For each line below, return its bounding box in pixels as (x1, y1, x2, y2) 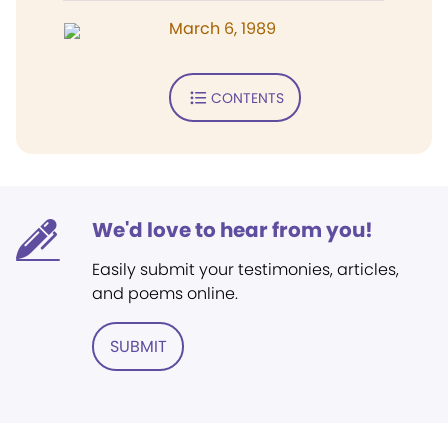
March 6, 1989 (169, 17, 276, 40)
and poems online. (92, 282, 238, 305)
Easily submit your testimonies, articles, (92, 258, 399, 281)
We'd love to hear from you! (92, 216, 373, 244)
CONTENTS (210, 87, 284, 108)
